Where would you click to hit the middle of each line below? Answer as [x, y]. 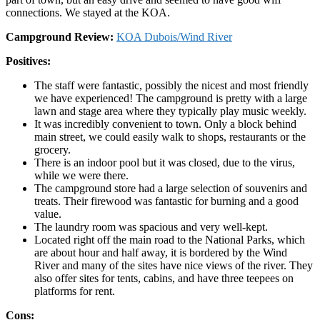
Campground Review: [60, 36]
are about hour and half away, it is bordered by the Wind [161, 252]
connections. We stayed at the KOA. [88, 12]
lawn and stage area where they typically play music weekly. [170, 111]
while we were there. [81, 175]
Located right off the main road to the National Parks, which [170, 239]
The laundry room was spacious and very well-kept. [151, 226]
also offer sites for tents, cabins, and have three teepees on [164, 278]
